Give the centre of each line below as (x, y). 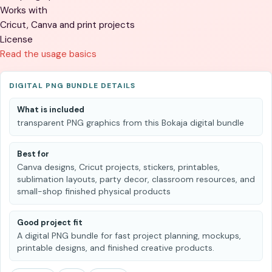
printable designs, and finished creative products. (116, 247)
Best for (33, 154)
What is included (51, 109)
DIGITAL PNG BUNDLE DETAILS (72, 85)
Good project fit (50, 222)
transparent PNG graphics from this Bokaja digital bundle (131, 122)
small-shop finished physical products (94, 191)
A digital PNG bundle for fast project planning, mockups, (129, 235)
